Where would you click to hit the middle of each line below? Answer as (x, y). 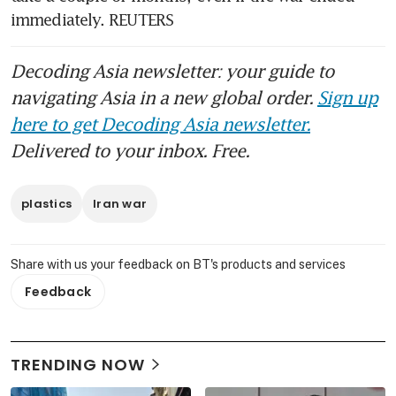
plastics (47, 203)
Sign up (347, 97)
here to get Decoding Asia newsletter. (160, 123)
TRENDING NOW (78, 364)
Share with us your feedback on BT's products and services (178, 264)
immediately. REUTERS (92, 19)
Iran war (120, 203)
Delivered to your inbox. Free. (130, 150)
